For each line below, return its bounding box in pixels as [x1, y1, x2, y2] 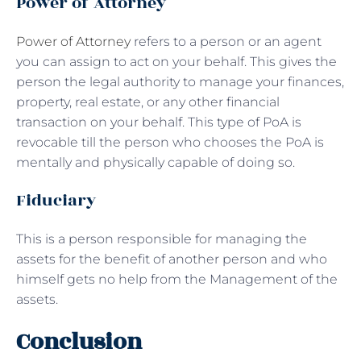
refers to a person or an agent [131, 33, 322, 49]
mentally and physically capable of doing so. [16, 154, 295, 170]
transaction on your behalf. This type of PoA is [16, 114, 301, 130]
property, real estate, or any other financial [16, 93, 280, 110]
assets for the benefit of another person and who [16, 251, 327, 267]
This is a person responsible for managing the [16, 230, 307, 247]
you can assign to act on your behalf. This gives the [16, 53, 337, 69]
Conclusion [16, 324, 151, 359]
